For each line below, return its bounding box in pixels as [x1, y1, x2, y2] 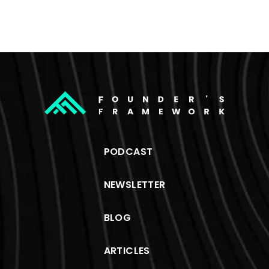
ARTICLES [103, 244, 150, 258]
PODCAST [103, 145, 153, 159]
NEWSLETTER [103, 178, 166, 192]
